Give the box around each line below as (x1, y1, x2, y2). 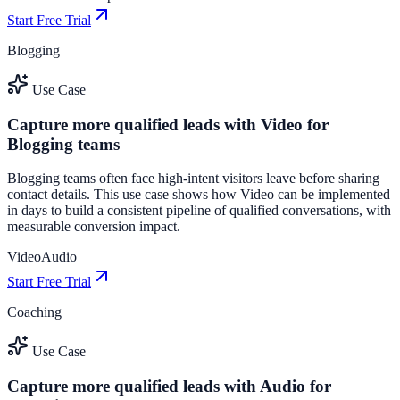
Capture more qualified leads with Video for (7, 114, 329, 134)
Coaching (7, 304, 62, 321)
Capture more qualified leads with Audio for (7, 377, 331, 396)
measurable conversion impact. (7, 219, 180, 235)
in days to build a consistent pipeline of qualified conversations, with (7, 203, 391, 219)
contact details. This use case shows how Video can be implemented (7, 187, 390, 203)
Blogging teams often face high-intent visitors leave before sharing (7, 171, 379, 187)
